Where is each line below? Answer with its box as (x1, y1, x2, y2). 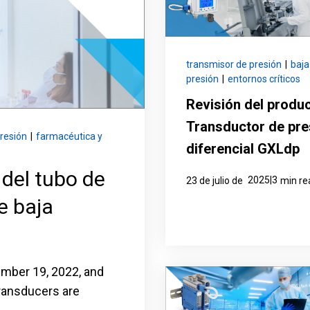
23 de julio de (186, 175, 245, 187)
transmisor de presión (186, 59, 282, 71)
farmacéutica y (35, 131, 102, 143)
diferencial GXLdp (186, 140, 300, 158)
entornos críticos (228, 73, 300, 85)
